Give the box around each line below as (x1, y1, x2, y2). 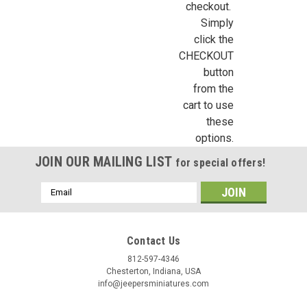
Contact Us (126, 234, 181, 247)
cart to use (182, 98, 234, 112)
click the (193, 32, 234, 46)
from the (193, 82, 234, 95)
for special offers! (175, 156, 266, 169)
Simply (200, 16, 234, 29)
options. (195, 131, 234, 145)
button (203, 65, 234, 79)
